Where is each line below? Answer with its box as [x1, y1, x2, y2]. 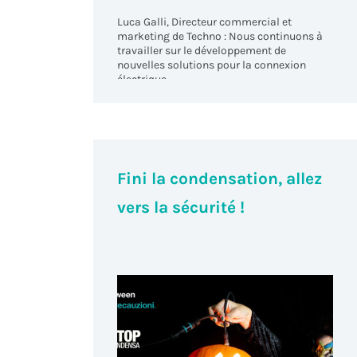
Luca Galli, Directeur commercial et [117, 14, 292, 29]
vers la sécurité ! [117, 198, 245, 218]
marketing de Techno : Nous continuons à [117, 29, 324, 43]
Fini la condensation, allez [117, 169, 323, 189]
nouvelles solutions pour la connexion [117, 57, 307, 72]
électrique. [117, 72, 170, 86]
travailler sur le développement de [117, 43, 287, 57]
